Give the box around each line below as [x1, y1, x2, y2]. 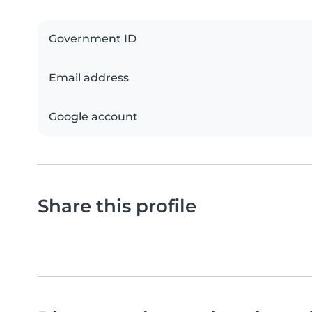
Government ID [49, 31, 136, 45]
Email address [49, 70, 129, 84]
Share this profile [38, 194, 196, 217]
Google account [49, 109, 138, 123]
